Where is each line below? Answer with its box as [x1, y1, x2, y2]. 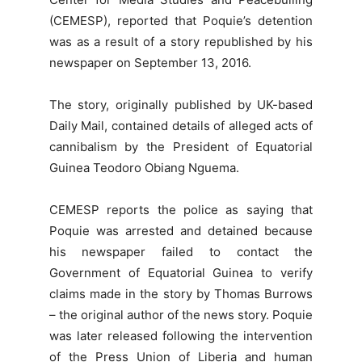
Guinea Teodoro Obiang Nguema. [48, 160, 239, 176]
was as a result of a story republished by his [48, 34, 314, 50]
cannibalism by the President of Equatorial [48, 139, 314, 155]
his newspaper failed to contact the [48, 244, 314, 260]
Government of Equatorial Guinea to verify [48, 265, 314, 281]
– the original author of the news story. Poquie [48, 307, 314, 323]
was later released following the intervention [48, 328, 314, 344]
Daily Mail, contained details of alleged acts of [48, 118, 314, 134]
